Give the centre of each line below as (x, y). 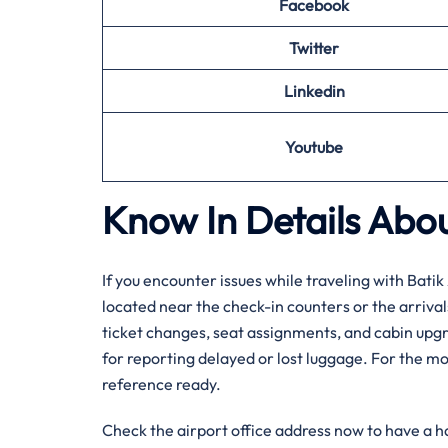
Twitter (314, 48)
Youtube (314, 147)
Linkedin (314, 91)
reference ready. (161, 384)
